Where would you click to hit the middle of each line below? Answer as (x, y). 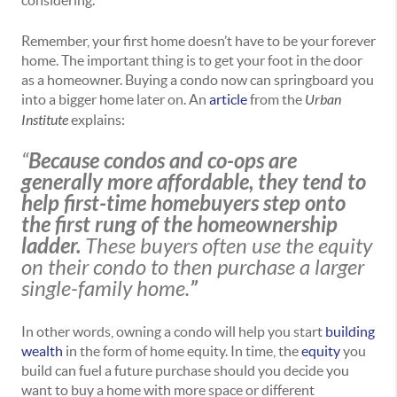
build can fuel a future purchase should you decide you (185, 371)
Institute (45, 121)
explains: (97, 120)
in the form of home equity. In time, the (182, 351)
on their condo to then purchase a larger (193, 268)
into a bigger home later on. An (115, 100)
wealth (42, 351)
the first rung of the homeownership (179, 226)
